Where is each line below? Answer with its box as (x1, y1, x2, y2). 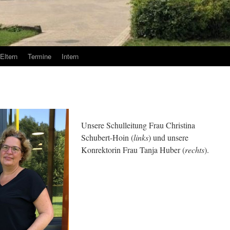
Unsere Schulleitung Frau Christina (81, 120, 195, 130)
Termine (28, 51, 51, 61)
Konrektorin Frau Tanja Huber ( (81, 144, 185, 155)
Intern (62, 51, 79, 61)
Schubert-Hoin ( (81, 132, 133, 143)
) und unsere (148, 132, 188, 143)
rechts (185, 144, 204, 155)
